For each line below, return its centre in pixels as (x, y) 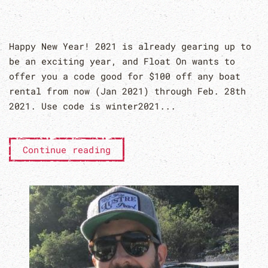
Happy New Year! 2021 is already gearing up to (130, 46)
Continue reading (67, 149)
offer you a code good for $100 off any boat (125, 76)
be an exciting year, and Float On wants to (122, 61)
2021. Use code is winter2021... (92, 106)
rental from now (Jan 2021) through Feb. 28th (127, 91)
